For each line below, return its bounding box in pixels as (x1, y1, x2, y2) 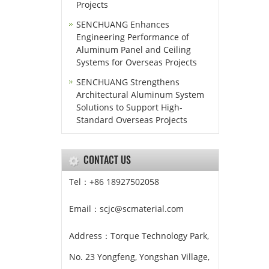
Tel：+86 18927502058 (69, 176, 159, 187)
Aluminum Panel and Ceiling (76, 44, 191, 55)
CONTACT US (83, 153, 131, 167)
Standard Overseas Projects (76, 114, 187, 125)
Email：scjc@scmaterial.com (69, 203, 184, 214)
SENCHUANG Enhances (76, 19, 169, 30)
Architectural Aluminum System (76, 89, 204, 100)
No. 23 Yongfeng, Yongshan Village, (69, 251, 210, 262)
